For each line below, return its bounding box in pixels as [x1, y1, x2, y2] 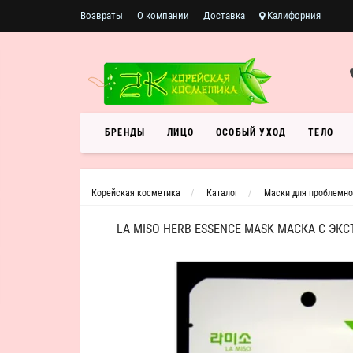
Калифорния [265, 9, 321, 21]
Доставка [203, 9, 245, 21]
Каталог [206, 188, 238, 199]
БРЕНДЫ [105, 127, 146, 138]
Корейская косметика [91, 188, 180, 199]
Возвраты [80, 9, 123, 21]
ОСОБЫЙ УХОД [216, 127, 287, 138]
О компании [137, 9, 189, 21]
